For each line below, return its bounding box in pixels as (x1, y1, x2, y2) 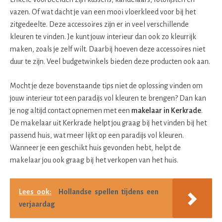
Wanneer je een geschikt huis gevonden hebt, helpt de (10, 143, 181, 152)
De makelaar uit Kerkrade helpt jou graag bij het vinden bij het (10, 118, 207, 127)
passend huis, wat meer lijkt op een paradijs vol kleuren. (10, 131, 184, 139)
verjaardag (19, 200, 55, 208)
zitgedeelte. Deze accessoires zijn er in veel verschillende (10, 20, 189, 28)
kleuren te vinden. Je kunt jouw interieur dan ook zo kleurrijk (10, 32, 196, 41)
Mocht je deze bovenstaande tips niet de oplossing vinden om (10, 81, 203, 90)
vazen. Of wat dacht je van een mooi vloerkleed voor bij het (10, 7, 196, 16)
